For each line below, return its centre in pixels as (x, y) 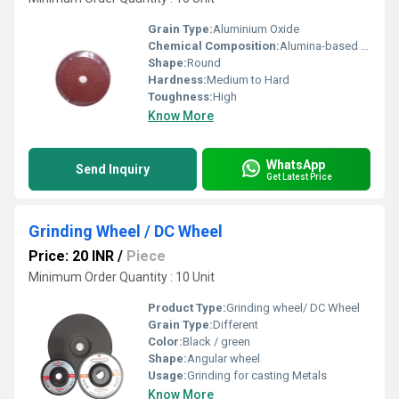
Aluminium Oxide (256, 29)
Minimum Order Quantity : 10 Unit (122, 277)
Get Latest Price (299, 176)
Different (236, 325)
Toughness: (180, 97)
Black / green (216, 342)
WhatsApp (296, 164)
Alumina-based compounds (320, 46)
